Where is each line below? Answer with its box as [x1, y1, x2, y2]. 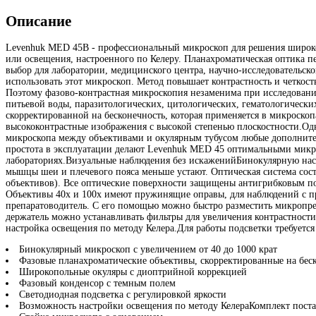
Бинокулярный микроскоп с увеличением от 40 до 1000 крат [19, 244, 277, 255]
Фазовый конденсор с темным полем [19, 278, 176, 289]
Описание [6, 12, 71, 30]
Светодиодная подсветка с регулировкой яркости [19, 289, 226, 300]
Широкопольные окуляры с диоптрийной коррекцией [19, 267, 247, 278]
